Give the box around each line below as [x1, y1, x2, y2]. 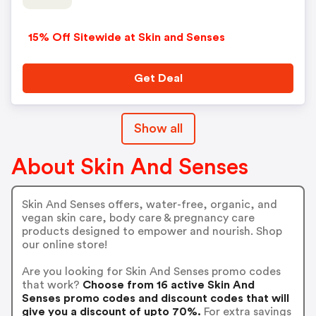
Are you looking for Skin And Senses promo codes [21, 265, 281, 277]
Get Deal [133, 73, 183, 84]
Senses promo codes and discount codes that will [21, 292, 289, 304]
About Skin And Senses [11, 156, 248, 178]
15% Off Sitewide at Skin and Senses [28, 32, 225, 43]
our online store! [21, 238, 107, 250]
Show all [133, 122, 183, 135]
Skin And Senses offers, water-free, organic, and [21, 198, 277, 210]
